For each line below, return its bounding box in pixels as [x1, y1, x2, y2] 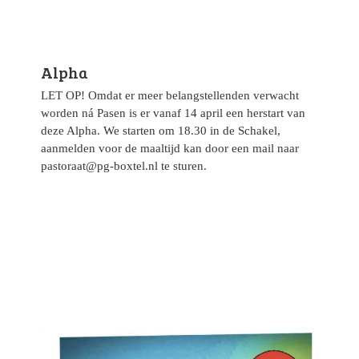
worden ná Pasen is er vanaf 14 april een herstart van [41, 105, 305, 119]
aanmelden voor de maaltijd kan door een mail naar [41, 140, 299, 155]
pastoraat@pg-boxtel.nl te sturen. [41, 158, 207, 172]
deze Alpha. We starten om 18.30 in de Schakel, [41, 123, 280, 137]
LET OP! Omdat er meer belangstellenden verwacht [41, 87, 299, 102]
